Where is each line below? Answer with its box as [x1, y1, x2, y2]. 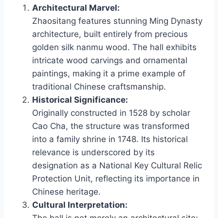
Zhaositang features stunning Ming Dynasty [32, 16, 202, 26]
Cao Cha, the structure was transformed [32, 121, 190, 131]
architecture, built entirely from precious [32, 29, 188, 39]
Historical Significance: [32, 95, 128, 105]
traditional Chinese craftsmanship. [32, 82, 166, 92]
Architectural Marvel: [32, 3, 120, 13]
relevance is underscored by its [32, 147, 155, 158]
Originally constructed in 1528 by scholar [32, 108, 190, 118]
